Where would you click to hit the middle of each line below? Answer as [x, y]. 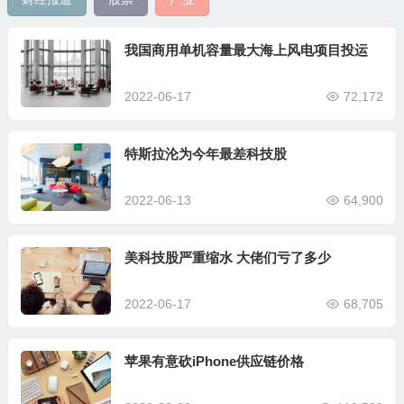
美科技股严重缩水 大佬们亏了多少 [227, 258]
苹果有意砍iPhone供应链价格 [214, 362]
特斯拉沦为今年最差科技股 [205, 154]
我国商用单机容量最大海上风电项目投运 [246, 50]
